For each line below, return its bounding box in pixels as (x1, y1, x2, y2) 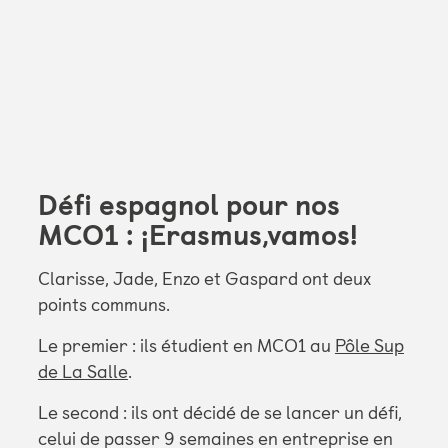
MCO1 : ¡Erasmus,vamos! (37, 217, 358, 255)
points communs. (37, 293, 170, 318)
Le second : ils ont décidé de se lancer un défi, (37, 401, 402, 426)
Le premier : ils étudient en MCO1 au (37, 334, 335, 359)
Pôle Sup (334, 334, 404, 359)
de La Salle (37, 360, 128, 385)
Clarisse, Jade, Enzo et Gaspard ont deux (37, 267, 371, 292)
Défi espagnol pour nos (37, 187, 340, 225)
